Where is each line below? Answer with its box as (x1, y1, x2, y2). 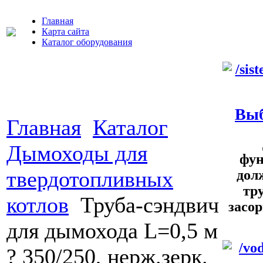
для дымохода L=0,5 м (6, 218, 218, 243)
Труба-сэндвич (80, 193, 219, 217)
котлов (6, 193, 69, 217)
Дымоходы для (6, 141, 147, 166)
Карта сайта (42, 26, 89, 36)
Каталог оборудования (42, 37, 132, 47)
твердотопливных (6, 167, 173, 191)
